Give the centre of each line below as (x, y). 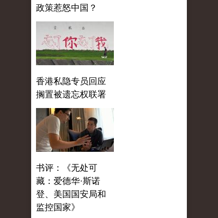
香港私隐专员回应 (71, 82)
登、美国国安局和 (71, 194)
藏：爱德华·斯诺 (68, 181)
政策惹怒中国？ (67, 8)
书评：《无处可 (67, 168)
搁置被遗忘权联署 (71, 95)
